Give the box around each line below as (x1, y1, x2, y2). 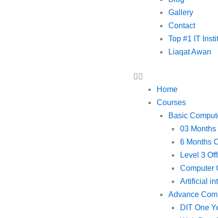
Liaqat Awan (168, 48, 211, 56)
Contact (168, 21, 195, 30)
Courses (156, 98, 186, 107)
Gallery (168, 8, 193, 17)
